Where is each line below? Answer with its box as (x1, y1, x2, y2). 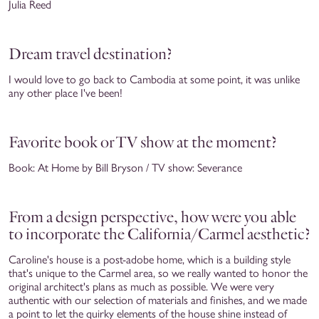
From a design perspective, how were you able (9, 206, 296, 226)
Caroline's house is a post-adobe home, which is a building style (9, 252, 291, 266)
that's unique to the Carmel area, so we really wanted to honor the (9, 266, 308, 280)
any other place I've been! (9, 85, 122, 100)
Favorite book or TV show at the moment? (9, 132, 277, 152)
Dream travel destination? (9, 43, 172, 63)
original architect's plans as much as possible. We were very (9, 279, 274, 293)
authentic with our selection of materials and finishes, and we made (9, 293, 307, 307)
